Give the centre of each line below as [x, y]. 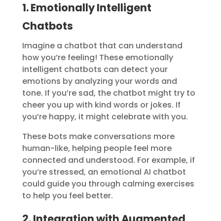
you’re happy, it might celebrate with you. [105, 117]
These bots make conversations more [98, 137]
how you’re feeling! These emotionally [97, 58]
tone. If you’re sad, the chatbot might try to [109, 93]
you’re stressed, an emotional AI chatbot [104, 172]
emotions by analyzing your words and [99, 81]
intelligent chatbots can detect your [95, 70]
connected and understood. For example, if [108, 160]
